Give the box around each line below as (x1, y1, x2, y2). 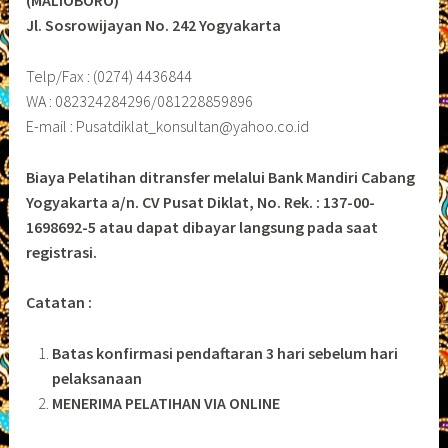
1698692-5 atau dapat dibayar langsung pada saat (26, 216, 379, 237)
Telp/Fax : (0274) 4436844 (26, 66, 193, 87)
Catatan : (26, 292, 93, 313)
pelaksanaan (51, 367, 142, 388)
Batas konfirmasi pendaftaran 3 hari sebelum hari (51, 342, 398, 363)
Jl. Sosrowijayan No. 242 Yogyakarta (26, 15, 282, 36)
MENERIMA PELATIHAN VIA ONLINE (51, 392, 280, 413)
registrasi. (26, 241, 98, 262)
